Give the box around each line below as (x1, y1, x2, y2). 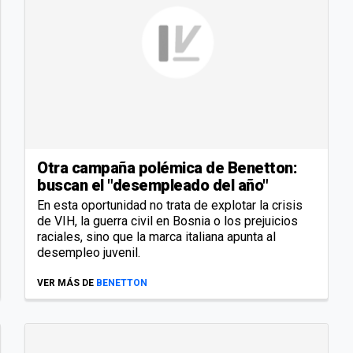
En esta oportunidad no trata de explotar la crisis (37, 197, 303, 213)
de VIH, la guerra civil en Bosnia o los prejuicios (37, 213, 298, 229)
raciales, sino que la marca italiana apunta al (37, 229, 276, 244)
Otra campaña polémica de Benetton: (37, 158, 297, 177)
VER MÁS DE (37, 277, 94, 288)
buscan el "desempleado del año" (37, 175, 269, 195)
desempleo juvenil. (37, 244, 140, 260)
